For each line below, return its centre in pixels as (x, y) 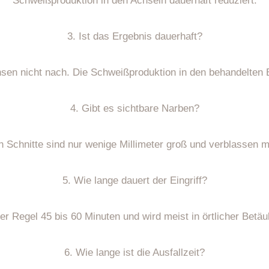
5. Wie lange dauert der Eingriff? (134, 180)
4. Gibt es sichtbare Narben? (134, 108)
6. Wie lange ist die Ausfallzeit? (134, 252)
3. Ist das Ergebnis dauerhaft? (134, 36)
